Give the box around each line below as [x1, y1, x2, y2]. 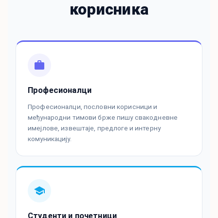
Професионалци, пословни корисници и [28, 103, 158, 111]
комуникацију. [28, 135, 72, 143]
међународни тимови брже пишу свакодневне [28, 113, 178, 122]
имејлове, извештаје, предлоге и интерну [28, 124, 161, 132]
